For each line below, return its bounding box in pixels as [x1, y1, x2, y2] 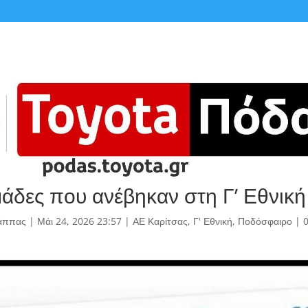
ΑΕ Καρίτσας [132, 214, 188, 228]
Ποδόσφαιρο [237, 214, 292, 228]
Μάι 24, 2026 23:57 [36, 214, 122, 228]
